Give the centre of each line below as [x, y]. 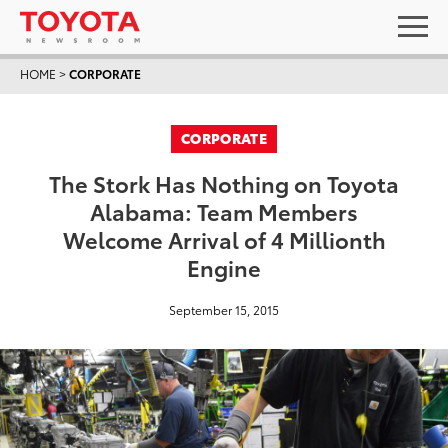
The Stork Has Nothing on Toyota [224, 182]
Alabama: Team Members [224, 210]
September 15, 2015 [224, 309]
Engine [224, 266]
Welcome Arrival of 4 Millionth [224, 238]
